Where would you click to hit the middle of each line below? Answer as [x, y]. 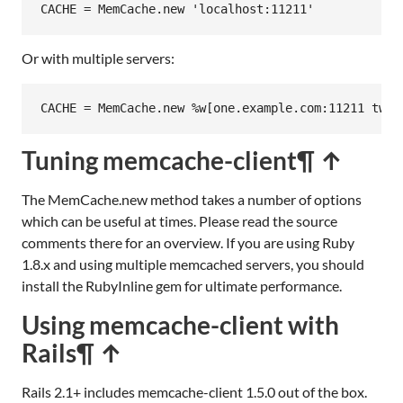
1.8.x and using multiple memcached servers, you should [193, 264]
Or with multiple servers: [98, 58]
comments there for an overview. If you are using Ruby [188, 242]
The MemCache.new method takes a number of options [192, 199]
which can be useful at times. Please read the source [179, 220]
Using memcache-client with [180, 324]
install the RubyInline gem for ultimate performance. [182, 285]
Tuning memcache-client [159, 160]
